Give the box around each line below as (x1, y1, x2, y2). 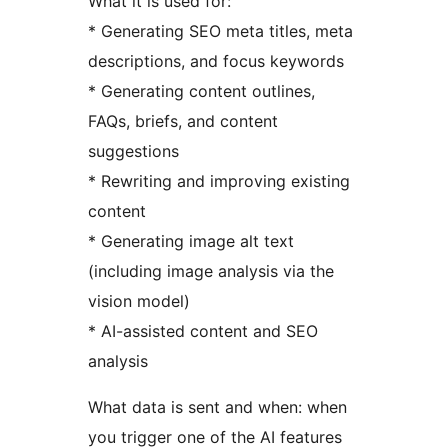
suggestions (88, 140, 179, 161)
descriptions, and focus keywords (88, 50, 344, 71)
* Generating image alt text (88, 230, 294, 251)
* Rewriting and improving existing (88, 170, 350, 191)
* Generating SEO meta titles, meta (88, 20, 353, 41)
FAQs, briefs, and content (88, 110, 278, 131)
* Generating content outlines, (88, 80, 315, 101)
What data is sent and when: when (88, 396, 347, 417)
